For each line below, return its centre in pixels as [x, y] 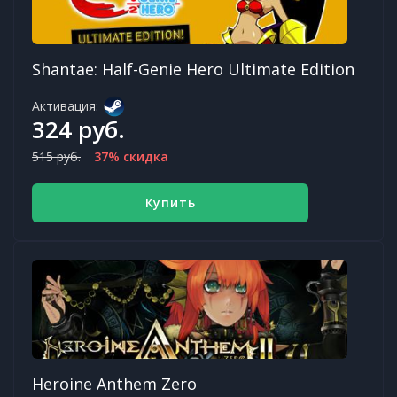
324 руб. [78, 129]
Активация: [65, 105]
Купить [170, 202]
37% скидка [131, 156]
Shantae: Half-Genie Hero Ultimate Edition [193, 69]
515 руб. [56, 156]
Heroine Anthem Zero [114, 383]
